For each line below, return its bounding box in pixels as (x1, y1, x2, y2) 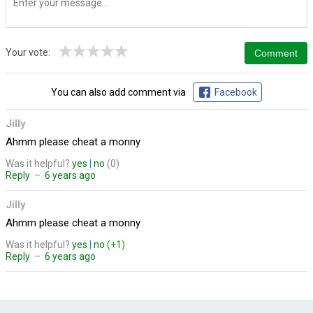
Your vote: (6, 47, 50, 58)
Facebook (214, 87, 257, 98)
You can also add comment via (51, 87, 186, 98)
